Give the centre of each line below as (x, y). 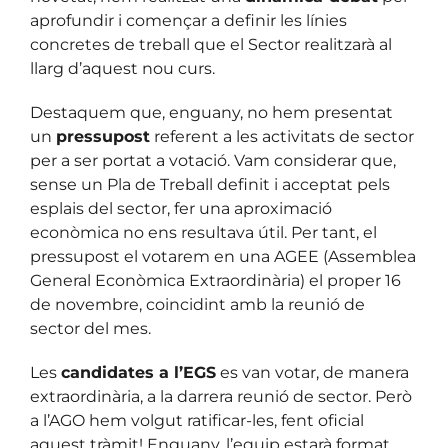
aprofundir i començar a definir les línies (188, 21)
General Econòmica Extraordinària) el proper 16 (215, 281)
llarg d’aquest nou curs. (122, 69)
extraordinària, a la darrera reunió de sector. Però (221, 397)
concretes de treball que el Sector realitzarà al (211, 45)
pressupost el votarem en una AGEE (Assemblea (223, 257)
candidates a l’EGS (138, 373)
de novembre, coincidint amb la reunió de (197, 305)
